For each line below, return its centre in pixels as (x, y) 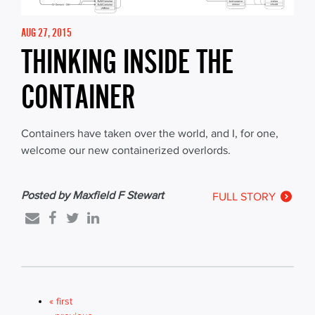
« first (61, 301)
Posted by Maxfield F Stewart (92, 195)
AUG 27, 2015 (46, 33)
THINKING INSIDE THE (127, 62)
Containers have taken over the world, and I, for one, (150, 134)
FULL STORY (245, 197)
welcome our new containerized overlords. (127, 150)
